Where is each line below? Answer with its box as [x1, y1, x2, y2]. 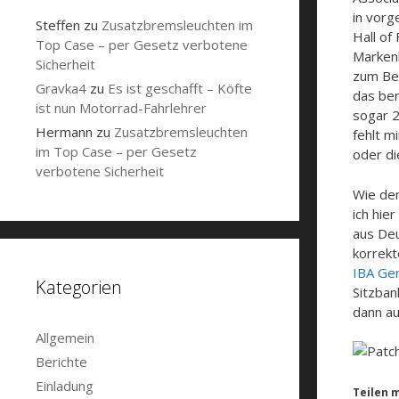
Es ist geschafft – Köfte [108, 79, 252, 97]
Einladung [36, 377, 94, 395]
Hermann [36, 123, 93, 141]
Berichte [36, 353, 87, 370]
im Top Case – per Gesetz [36, 142, 197, 160]
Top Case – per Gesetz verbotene [36, 36, 248, 53]
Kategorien [36, 275, 122, 299]
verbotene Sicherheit [36, 162, 164, 180]
